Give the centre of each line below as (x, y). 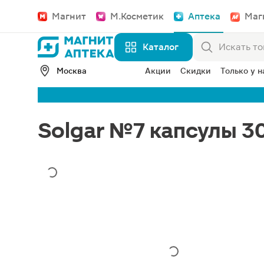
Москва (72, 71)
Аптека (204, 16)
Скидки (196, 71)
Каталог (161, 47)
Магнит (69, 16)
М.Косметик (137, 16)
